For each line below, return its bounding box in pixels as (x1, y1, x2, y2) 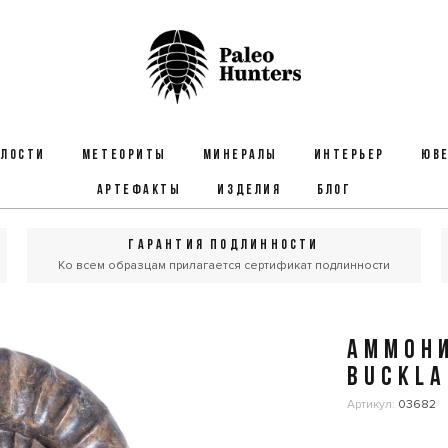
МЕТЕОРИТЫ (81, 148, 167, 163)
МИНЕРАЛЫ (202, 148, 278, 163)
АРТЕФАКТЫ (96, 183, 182, 198)
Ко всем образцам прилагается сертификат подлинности (57, 258, 390, 273)
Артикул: (347, 397, 399, 412)
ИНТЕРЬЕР (313, 148, 385, 163)
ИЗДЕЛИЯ (217, 183, 282, 198)
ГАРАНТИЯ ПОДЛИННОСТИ (128, 238, 320, 253)
